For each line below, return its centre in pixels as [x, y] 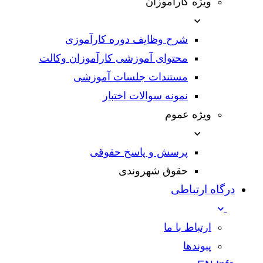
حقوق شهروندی [153, 171]
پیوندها [197, 246]
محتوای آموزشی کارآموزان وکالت [114, 58]
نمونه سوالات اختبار [145, 96]
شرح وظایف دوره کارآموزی [127, 40]
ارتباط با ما [188, 227]
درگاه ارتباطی [203, 190]
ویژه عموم [188, 115]
